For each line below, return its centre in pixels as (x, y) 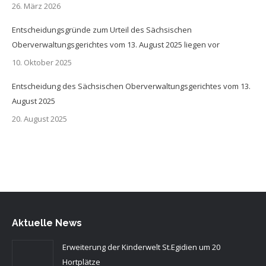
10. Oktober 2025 (42, 62)
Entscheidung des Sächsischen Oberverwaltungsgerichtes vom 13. (131, 86)
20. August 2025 (39, 119)
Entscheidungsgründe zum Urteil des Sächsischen (102, 30)
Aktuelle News (47, 223)
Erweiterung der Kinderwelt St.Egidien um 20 (141, 247)
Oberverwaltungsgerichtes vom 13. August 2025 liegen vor (116, 45)
